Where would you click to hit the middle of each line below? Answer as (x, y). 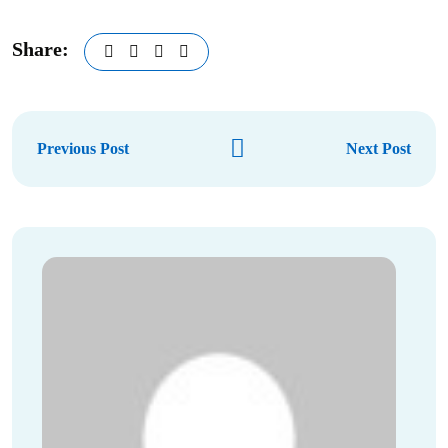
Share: (40, 49)
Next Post (378, 148)
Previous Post (83, 148)
